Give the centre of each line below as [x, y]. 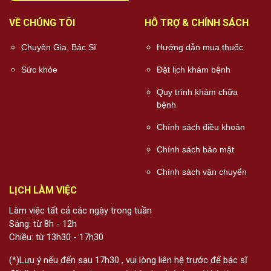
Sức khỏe [39, 70]
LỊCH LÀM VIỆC [43, 191]
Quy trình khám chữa [197, 92]
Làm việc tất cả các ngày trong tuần [80, 211]
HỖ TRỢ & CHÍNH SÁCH [197, 23]
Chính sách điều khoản [201, 127]
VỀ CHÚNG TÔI [42, 23]
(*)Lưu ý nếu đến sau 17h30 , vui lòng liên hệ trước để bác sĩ [128, 260]
